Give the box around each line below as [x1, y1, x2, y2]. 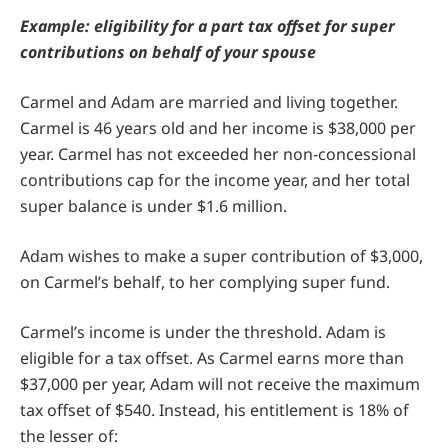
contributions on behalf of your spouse [20, 40, 316, 63]
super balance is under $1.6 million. [20, 194, 287, 217]
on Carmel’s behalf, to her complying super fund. [20, 270, 390, 293]
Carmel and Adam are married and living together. [20, 90, 398, 113]
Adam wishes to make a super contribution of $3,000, [20, 244, 423, 267]
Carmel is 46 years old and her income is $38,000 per [20, 116, 416, 139]
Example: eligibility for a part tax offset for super [20, 14, 395, 37]
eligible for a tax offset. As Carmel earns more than [20, 346, 404, 369]
